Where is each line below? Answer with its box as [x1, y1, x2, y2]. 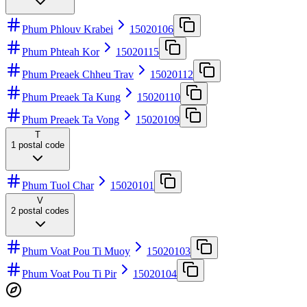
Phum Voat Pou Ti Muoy [22, 245, 130, 257]
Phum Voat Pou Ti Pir [22, 267, 116, 280]
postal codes [19, 205, 69, 216]
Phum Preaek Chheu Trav [22, 68, 134, 80]
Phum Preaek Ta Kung [22, 90, 121, 103]
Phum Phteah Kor [22, 45, 99, 58]
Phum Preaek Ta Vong [22, 113, 119, 125]
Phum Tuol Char [22, 179, 94, 191]
